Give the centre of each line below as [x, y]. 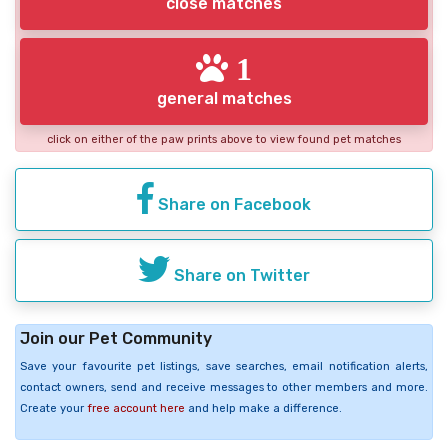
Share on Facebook [232, 204]
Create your [53, 408]
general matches [224, 98]
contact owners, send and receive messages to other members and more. [224, 387]
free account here [136, 408]
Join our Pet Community [116, 338]
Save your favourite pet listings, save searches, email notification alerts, [224, 366]
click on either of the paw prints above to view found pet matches [224, 139]
